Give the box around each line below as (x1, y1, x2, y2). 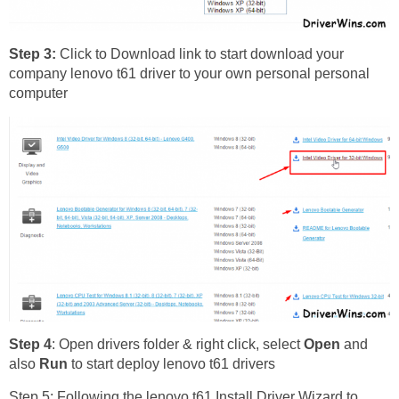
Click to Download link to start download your (56, 45, 344, 61)
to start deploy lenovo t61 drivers (68, 355, 275, 371)
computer (9, 85, 68, 101)
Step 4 (9, 336, 52, 352)
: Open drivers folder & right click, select (52, 336, 304, 352)
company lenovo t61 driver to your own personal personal (9, 65, 370, 81)
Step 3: (9, 45, 56, 61)
